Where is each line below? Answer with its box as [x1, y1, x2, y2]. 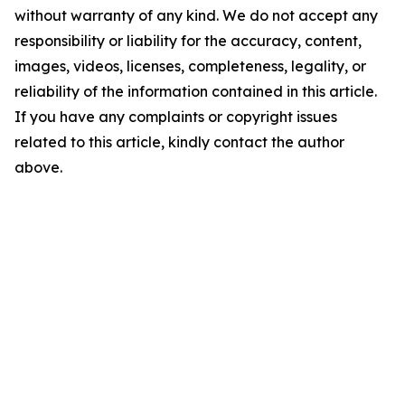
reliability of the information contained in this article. [14, 82, 377, 101]
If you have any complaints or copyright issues [14, 108, 337, 127]
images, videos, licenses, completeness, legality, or [14, 57, 366, 76]
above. [14, 158, 62, 177]
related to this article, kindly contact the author [14, 133, 344, 152]
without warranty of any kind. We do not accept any [14, 6, 378, 25]
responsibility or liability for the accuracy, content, [14, 32, 362, 51]
